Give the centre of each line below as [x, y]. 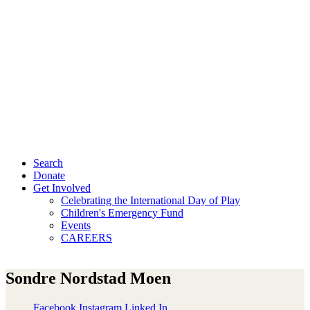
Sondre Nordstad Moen [88, 278]
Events [76, 225]
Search [48, 163]
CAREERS [86, 238]
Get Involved [62, 188]
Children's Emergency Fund [122, 213]
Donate [49, 175]
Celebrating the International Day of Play [151, 200]
